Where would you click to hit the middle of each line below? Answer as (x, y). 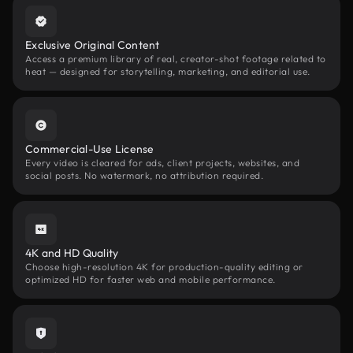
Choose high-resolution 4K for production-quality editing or (164, 267)
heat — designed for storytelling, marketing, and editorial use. (168, 71)
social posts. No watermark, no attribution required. (144, 175)
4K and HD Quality (72, 253)
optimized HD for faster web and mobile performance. (150, 279)
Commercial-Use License (90, 149)
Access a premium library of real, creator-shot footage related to (176, 59)
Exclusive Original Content (93, 45)
